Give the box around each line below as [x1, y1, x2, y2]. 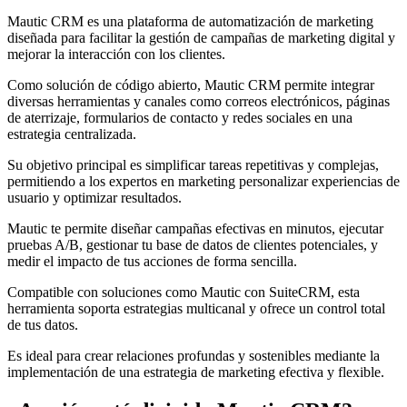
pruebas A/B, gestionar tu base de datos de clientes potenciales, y [7, 236, 378, 253]
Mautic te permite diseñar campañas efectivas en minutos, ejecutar [7, 220, 383, 236]
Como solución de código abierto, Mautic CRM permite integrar [7, 76, 374, 93]
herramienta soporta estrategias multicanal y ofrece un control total [7, 300, 385, 316]
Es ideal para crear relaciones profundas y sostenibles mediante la [7, 347, 380, 363]
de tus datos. [7, 316, 78, 333]
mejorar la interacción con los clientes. [7, 45, 225, 62]
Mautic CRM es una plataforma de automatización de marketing [7, 13, 373, 29]
